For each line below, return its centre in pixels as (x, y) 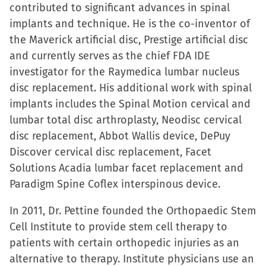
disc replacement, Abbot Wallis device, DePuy (120, 136)
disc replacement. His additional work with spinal (131, 88)
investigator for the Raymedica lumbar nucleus (124, 72)
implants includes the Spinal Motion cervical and (130, 104)
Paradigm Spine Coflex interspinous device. (115, 184)
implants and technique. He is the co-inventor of (130, 24)
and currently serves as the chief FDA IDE (110, 56)
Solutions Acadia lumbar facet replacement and (126, 168)
